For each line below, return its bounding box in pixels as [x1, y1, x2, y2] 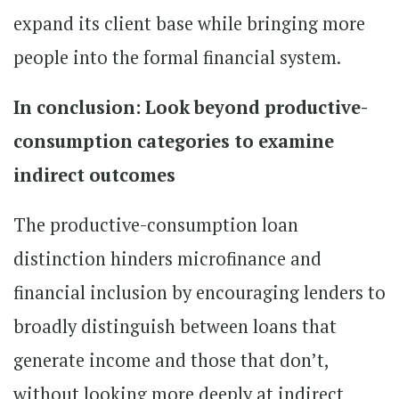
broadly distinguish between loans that [13, 313, 337, 338]
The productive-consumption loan [13, 212, 298, 237]
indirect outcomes [13, 162, 175, 187]
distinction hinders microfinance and [13, 246, 322, 271]
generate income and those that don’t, [13, 347, 329, 372]
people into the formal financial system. [13, 45, 341, 69]
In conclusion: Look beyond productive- [13, 94, 368, 119]
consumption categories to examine [13, 128, 334, 153]
